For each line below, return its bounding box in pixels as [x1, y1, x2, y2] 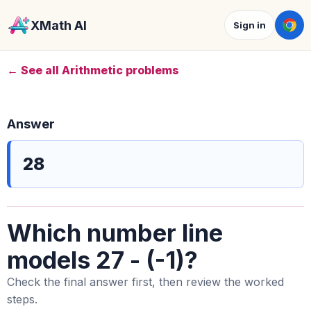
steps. [7, 292, 37, 306]
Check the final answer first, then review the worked [7, 275, 284, 289]
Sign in [233, 19, 266, 31]
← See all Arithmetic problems [7, 63, 179, 77]
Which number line [7, 219, 223, 247]
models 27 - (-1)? [7, 246, 198, 274]
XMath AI [31, 17, 87, 33]
